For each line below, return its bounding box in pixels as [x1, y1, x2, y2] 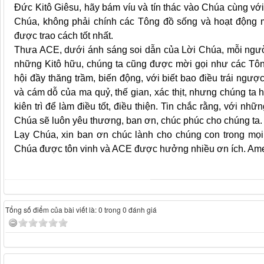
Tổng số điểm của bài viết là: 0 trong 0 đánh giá [5, 204, 157, 215]
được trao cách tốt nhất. [14, 31, 113, 41]
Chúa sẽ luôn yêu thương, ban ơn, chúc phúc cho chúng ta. [14, 115, 262, 126]
